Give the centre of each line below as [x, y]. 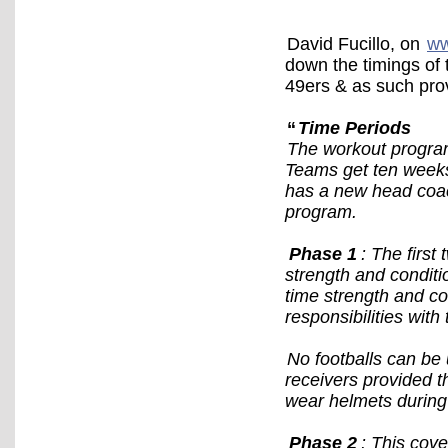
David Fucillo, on [356, 44]
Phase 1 [323, 254]
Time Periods [354, 128]
